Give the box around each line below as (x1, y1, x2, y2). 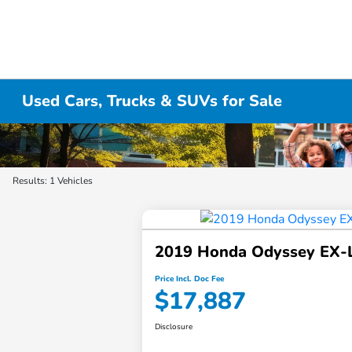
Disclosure (155, 321, 193, 333)
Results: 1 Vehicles (13, 174, 93, 188)
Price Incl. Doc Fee (155, 273, 225, 285)
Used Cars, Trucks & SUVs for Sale (22, 90, 283, 112)
